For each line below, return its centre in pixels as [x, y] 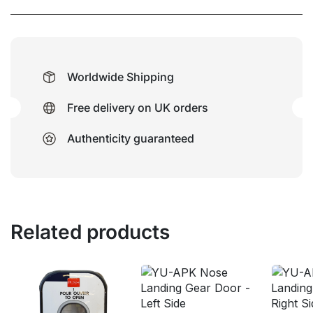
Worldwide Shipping [121, 77]
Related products [90, 232]
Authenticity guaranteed [131, 138]
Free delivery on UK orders [138, 108]
